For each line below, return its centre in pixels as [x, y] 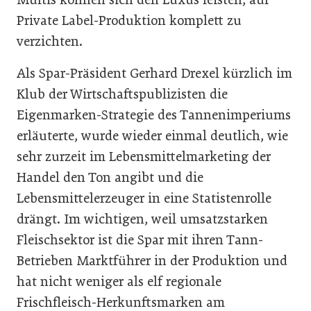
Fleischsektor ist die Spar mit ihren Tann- [140, 239]
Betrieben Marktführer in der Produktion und [152, 260]
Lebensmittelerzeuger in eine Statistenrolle [144, 198]
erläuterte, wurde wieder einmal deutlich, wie [152, 135]
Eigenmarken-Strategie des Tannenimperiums [154, 115]
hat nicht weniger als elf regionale [119, 281]
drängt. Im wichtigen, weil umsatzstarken [142, 219]
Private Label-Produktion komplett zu [129, 20]
